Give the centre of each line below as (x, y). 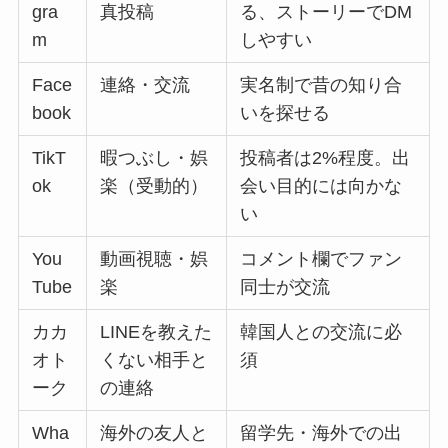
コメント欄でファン (321, 259)
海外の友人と (154, 433)
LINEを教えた (156, 332)
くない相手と (154, 360)
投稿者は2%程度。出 (325, 158)
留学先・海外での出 (321, 433)
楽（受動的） (154, 186)
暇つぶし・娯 (154, 158)
